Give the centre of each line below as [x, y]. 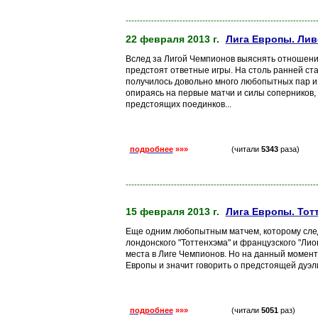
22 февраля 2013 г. [172, 39]
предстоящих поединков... [178, 104]
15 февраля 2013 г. [172, 212]
